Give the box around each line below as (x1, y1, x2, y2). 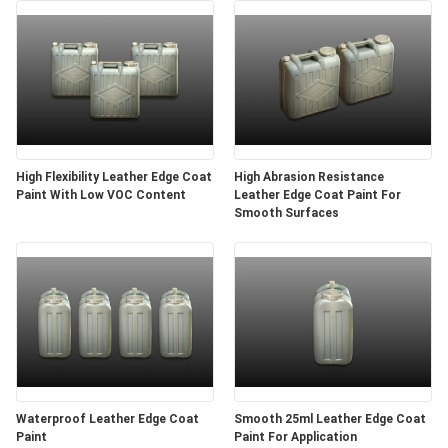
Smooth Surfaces (234, 206, 339, 220)
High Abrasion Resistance (234, 170, 384, 184)
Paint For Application (234, 430, 357, 444)
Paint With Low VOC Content (16, 188, 186, 202)
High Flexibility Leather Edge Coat (16, 170, 212, 184)
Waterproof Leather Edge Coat (16, 412, 199, 426)
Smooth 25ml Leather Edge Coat (234, 412, 426, 426)
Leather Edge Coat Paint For (234, 188, 401, 202)
